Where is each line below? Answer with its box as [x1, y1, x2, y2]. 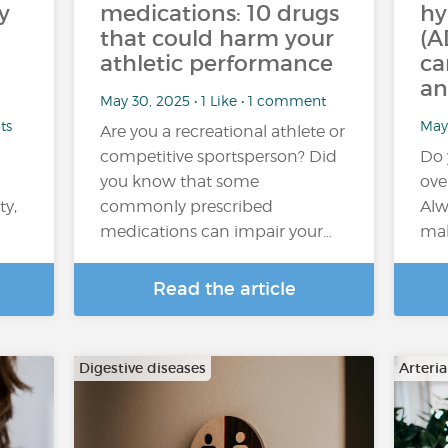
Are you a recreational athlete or [100, 122, 345, 141]
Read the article [152, 278, 296, 300]
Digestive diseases [79, 359, 206, 377]
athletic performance [100, 50, 333, 77]
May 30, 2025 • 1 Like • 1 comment [100, 91, 326, 109]
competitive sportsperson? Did [100, 147, 337, 166]
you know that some [100, 172, 259, 191]
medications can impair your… [100, 222, 332, 241]
